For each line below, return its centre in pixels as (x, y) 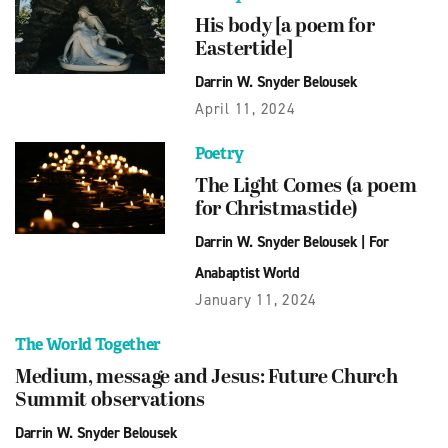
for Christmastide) (276, 209)
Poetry (219, 153)
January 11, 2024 (256, 299)
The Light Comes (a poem (306, 186)
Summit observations (110, 400)
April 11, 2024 (245, 108)
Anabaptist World (247, 272)
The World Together (88, 344)
